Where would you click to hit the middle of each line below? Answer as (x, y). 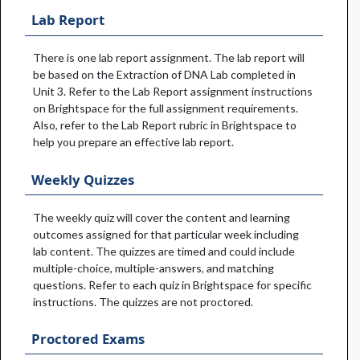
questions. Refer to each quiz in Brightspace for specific (172, 284)
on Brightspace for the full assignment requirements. (166, 108)
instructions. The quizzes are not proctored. (143, 301)
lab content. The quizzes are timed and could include (164, 251)
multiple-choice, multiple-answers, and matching (153, 268)
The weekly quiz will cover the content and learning (162, 217)
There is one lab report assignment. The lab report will (169, 58)
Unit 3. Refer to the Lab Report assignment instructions (173, 92)
